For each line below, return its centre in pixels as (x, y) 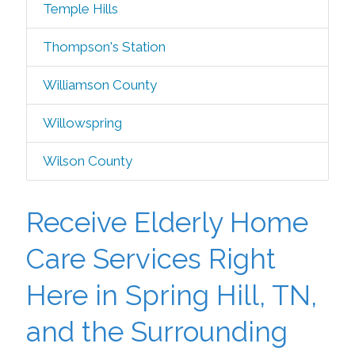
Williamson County (99, 85)
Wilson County (87, 161)
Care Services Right (151, 259)
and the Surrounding (157, 332)
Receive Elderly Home (167, 222)
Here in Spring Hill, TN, (171, 295)
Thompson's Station (104, 47)
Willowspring (82, 123)
